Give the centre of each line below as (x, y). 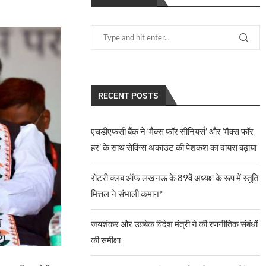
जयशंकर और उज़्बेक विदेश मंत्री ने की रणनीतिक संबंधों (175, 224)
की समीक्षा (106, 240)
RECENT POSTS (129, 96)
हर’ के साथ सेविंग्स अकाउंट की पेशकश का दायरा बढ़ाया (174, 147)
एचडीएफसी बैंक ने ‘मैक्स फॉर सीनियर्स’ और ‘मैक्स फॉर (172, 131)
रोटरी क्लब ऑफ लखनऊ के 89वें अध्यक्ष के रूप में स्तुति (175, 178)
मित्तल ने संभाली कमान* (127, 194)
